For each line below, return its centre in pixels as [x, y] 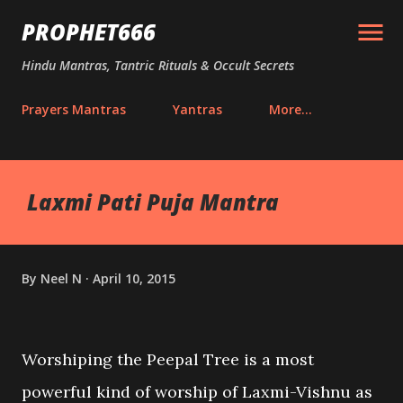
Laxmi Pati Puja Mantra [153, 202]
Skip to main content [201, 22]
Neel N [61, 278]
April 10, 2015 [134, 278]
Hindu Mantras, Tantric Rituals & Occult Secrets [158, 65]
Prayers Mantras [74, 109]
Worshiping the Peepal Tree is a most [168, 359]
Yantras [197, 109]
